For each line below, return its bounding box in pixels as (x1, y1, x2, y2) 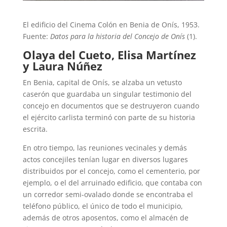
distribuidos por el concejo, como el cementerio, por (22, 166, 200, 176)
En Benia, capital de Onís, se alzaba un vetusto (22, 77, 182, 87)
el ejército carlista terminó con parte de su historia (22, 112, 195, 122)
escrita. (22, 124, 48, 134)
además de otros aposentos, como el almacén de (22, 212, 188, 222)
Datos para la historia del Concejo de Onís (50, 31, 187, 41)
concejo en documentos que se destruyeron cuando (22, 100, 199, 110)
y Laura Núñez (22, 58, 102, 73)
